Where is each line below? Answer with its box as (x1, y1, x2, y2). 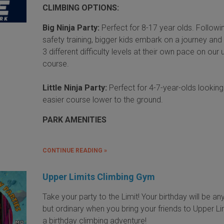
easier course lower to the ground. (42, 94, 163, 104)
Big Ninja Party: (42, 22, 100, 32)
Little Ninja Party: (42, 82, 109, 92)
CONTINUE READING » (42, 146, 107, 154)
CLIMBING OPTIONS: (42, 2, 119, 12)
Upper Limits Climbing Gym (42, 171, 155, 182)
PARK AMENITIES (42, 114, 107, 124)
